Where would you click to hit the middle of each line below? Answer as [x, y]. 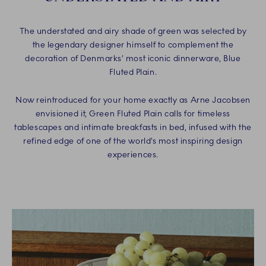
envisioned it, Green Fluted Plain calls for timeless [133, 114]
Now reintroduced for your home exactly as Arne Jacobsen [133, 100]
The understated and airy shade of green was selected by [133, 31]
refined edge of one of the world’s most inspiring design [133, 141]
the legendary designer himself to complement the [133, 45]
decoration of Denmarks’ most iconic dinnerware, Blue [133, 59]
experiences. [133, 155]
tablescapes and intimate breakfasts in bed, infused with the [133, 128]
